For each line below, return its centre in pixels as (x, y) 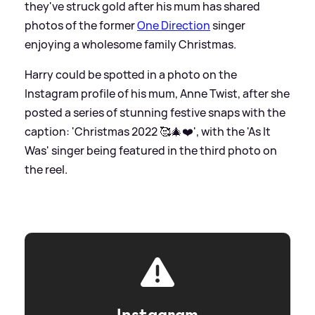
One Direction (174, 25)
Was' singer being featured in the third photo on (151, 150)
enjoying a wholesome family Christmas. (130, 44)
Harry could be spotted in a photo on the (131, 74)
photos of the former (81, 25)
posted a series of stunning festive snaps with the (155, 112)
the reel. (46, 169)
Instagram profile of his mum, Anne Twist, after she (157, 93)
